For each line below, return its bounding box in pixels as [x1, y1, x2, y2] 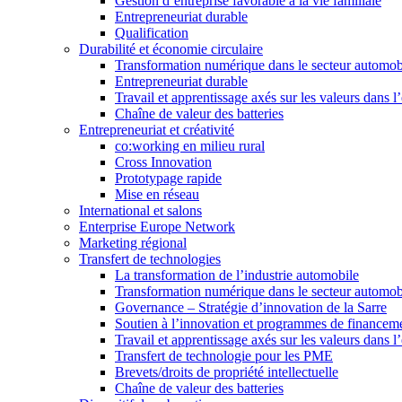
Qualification [115, 25, 188, 40]
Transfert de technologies [79, 251, 221, 267]
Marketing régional [79, 235, 187, 250]
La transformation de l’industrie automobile [115, 267, 359, 283]
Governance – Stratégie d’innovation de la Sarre [115, 300, 387, 315]
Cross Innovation [115, 154, 212, 170]
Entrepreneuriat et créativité [79, 122, 234, 137]
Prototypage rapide [115, 170, 222, 186]
